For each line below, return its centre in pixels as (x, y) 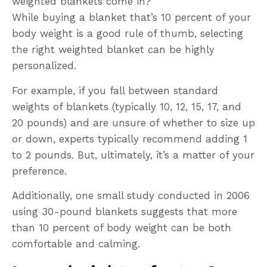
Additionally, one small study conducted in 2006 (131, 196)
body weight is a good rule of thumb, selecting (128, 34)
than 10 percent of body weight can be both (122, 228)
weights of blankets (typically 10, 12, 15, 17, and (127, 106)
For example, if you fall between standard (115, 90)
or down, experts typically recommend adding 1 (130, 139)
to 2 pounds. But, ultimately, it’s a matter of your (133, 155)
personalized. (44, 66)
